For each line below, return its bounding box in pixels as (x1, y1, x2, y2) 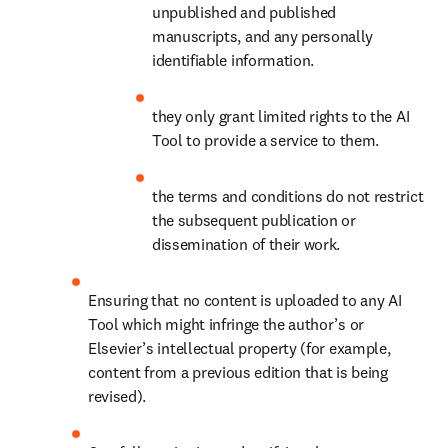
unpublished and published (152, 2, 336, 22)
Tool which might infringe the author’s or (88, 314, 364, 334)
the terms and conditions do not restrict (152, 186, 424, 206)
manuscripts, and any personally (152, 26, 374, 46)
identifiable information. (152, 50, 318, 70)
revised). (88, 386, 147, 406)
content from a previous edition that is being (88, 362, 388, 382)
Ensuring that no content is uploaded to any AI (88, 290, 402, 310)
